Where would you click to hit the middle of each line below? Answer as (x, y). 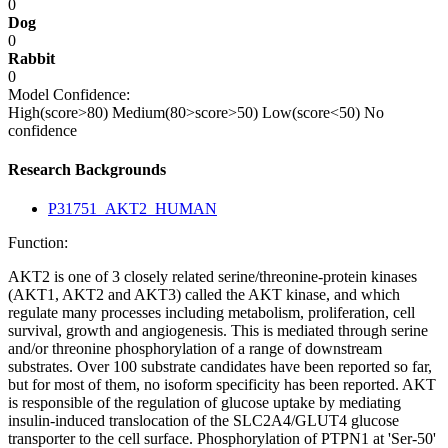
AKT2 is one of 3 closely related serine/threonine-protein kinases (212, 277)
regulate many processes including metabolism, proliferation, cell (211, 313)
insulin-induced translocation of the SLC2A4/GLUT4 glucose (203, 421)
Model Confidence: (69, 94)
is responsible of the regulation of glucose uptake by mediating (204, 403)
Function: (38, 243)
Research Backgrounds (87, 169)
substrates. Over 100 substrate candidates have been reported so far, (220, 367)
